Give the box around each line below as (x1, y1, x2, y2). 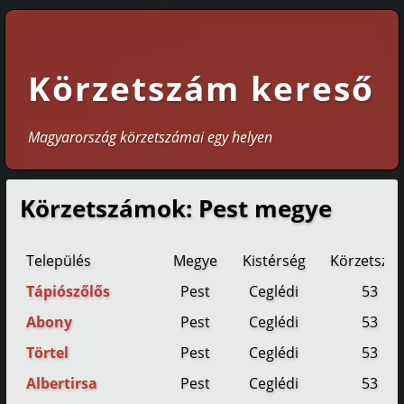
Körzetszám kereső (28, 65, 374, 111)
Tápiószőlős (26, 281, 111, 302)
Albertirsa (26, 373, 98, 394)
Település (26, 251, 92, 271)
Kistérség (242, 251, 306, 271)
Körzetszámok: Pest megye (20, 193, 333, 225)
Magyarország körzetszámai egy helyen (28, 127, 272, 148)
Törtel (26, 343, 69, 363)
